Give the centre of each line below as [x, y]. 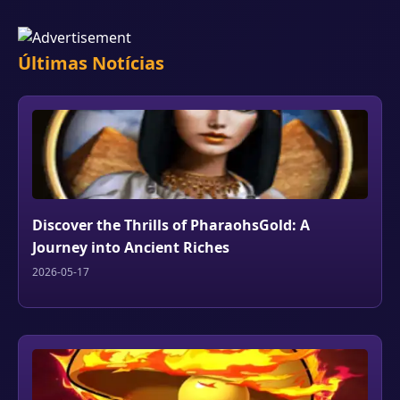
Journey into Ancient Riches [131, 247]
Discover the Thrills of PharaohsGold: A [171, 225]
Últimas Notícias [91, 63]
